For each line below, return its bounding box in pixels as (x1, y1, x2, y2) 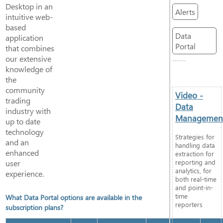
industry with (5, 105, 51, 116)
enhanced (5, 147, 39, 158)
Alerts (175, 6, 196, 17)
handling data (175, 141, 215, 150)
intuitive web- (5, 11, 53, 22)
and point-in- (175, 183, 213, 192)
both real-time (175, 175, 217, 184)
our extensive (5, 53, 52, 64)
